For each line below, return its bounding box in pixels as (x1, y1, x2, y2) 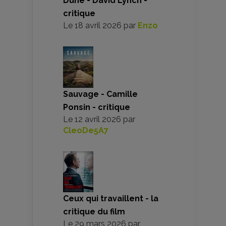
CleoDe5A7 (63, 125, 108, 135)
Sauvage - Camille (63, 89, 138, 99)
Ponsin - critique (63, 102, 130, 112)
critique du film (63, 207, 125, 217)
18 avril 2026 (75, 20, 122, 30)
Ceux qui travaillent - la (63, 194, 158, 204)
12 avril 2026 (75, 114, 121, 124)
